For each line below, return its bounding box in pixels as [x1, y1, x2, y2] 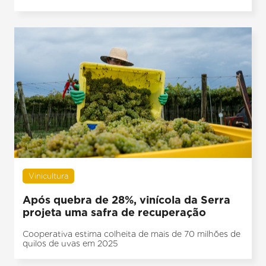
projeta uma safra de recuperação [23, 205, 207, 218]
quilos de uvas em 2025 [23, 238, 118, 248]
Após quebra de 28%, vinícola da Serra [23, 193, 231, 206]
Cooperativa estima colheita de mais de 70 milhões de [23, 229, 241, 239]
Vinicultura [28, 171, 69, 180]
